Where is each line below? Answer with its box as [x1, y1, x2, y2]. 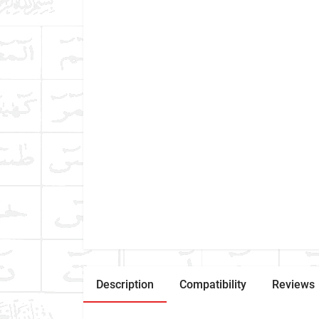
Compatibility [179, 278, 246, 291]
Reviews [272, 278, 315, 291]
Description [96, 278, 154, 291]
